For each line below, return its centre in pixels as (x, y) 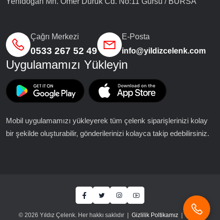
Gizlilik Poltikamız (155, 215)
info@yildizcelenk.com (164, 51)
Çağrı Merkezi (55, 37)
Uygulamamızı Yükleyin (67, 65)
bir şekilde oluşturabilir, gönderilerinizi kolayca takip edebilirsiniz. (108, 134)
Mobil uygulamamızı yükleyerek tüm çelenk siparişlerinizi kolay (107, 121)
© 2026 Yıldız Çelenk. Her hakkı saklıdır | (75, 215)
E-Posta (136, 37)
